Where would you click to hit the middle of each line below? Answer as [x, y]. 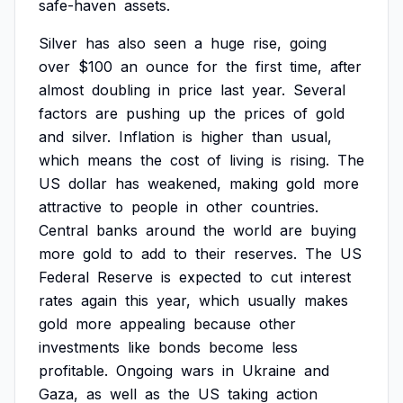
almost [61, 90]
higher [222, 137]
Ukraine [269, 371]
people [155, 207]
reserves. [265, 254]
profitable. [73, 371]
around [170, 230]
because [222, 324]
